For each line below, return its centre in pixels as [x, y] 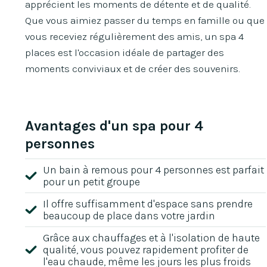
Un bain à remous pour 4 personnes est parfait [154, 170]
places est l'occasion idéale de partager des [125, 53]
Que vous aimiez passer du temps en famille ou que [145, 21]
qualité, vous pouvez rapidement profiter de [146, 250]
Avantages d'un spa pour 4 [114, 126]
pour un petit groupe [92, 182]
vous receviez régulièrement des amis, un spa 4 [135, 37]
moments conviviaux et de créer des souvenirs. [133, 69]
